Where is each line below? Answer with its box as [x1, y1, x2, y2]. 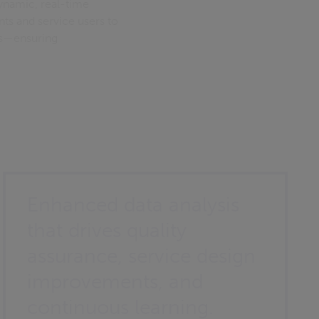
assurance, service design [27, 244, 256, 268]
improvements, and [27, 270, 204, 293]
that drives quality [27, 219, 187, 242]
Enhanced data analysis [27, 193, 240, 216]
